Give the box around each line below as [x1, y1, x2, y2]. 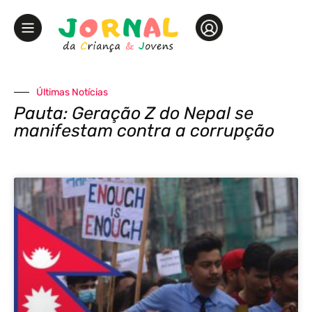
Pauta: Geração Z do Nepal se [14, 102, 253, 123]
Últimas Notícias [36, 86, 108, 98]
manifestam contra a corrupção [14, 120, 274, 141]
